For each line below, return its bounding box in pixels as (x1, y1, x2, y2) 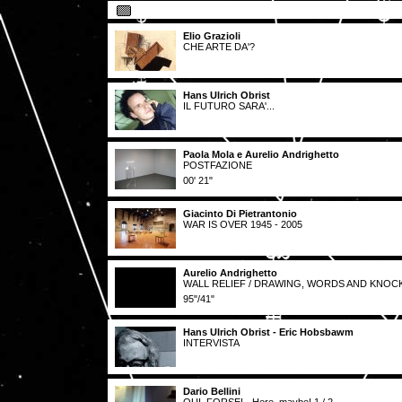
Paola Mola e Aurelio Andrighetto (183, 149, 339, 160)
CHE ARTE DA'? (183, 41, 255, 52)
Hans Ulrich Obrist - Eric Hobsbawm (183, 327, 354, 337)
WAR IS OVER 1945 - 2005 (183, 219, 302, 230)
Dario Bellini (183, 386, 240, 397)
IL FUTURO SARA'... (183, 100, 275, 111)
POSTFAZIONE (183, 160, 252, 170)
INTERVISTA (183, 337, 240, 348)
